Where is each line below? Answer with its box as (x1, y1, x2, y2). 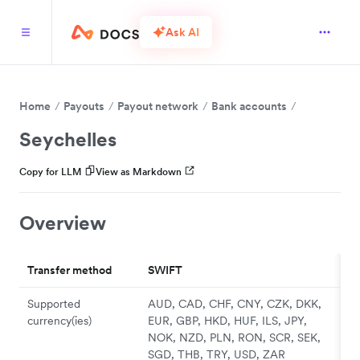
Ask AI (166, 24, 199, 39)
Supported (27, 296, 80, 311)
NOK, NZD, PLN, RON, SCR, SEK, (148, 329, 321, 345)
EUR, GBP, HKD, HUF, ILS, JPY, (148, 313, 307, 328)
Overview (19, 210, 106, 235)
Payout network (117, 99, 198, 113)
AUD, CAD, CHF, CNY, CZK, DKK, (148, 296, 321, 311)
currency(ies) (27, 313, 92, 328)
